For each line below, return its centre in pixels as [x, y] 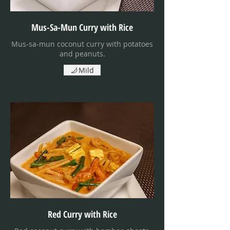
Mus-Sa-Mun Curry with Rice [82, 27]
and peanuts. [82, 54]
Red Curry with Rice [82, 214]
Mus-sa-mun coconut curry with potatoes [82, 44]
